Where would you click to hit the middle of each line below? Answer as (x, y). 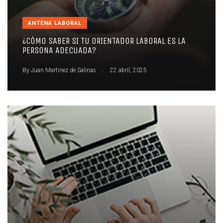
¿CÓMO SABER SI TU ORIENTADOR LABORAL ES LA (104, 41)
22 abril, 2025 (128, 70)
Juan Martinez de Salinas (63, 70)
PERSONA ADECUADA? (59, 51)
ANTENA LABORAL (55, 23)
